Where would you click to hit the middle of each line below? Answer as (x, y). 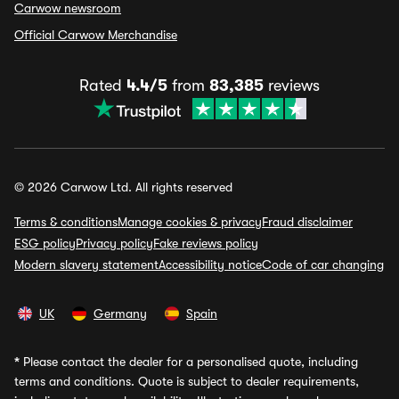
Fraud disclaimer (307, 222)
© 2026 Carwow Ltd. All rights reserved (123, 187)
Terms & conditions (66, 222)
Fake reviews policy (206, 243)
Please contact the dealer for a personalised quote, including (189, 362)
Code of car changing (323, 265)
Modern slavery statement (86, 265)
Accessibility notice (210, 265)
